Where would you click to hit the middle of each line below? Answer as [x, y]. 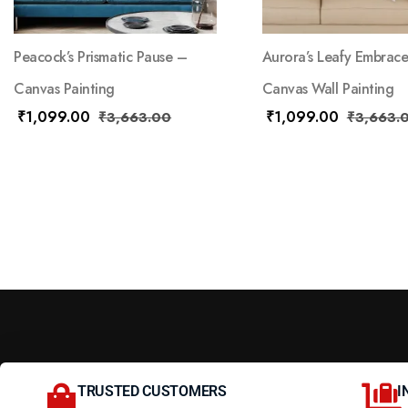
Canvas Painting [64, 88]
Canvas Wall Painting [328, 88]
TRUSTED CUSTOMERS [152, 391]
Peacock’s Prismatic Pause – [101, 56]
